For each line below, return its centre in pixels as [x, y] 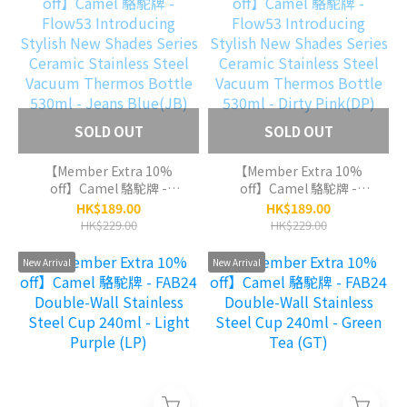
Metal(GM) [298, 12]
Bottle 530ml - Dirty [298, 274]
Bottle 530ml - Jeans [109, 274]
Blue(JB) [109, 291]
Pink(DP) [298, 291]
